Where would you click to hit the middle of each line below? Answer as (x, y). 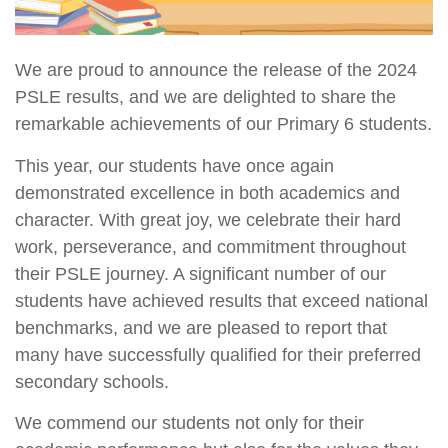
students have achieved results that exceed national (221, 300)
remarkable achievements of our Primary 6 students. (223, 124)
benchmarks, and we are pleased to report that (201, 327)
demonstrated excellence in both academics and (207, 192)
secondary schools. (92, 381)
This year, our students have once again (174, 165)
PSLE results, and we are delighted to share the (205, 97)
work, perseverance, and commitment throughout (210, 246)
